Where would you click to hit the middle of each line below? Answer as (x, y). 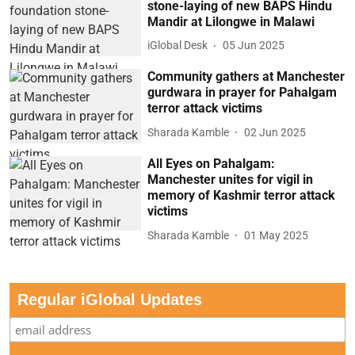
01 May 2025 (277, 235)
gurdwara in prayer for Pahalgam (242, 93)
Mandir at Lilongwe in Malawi (231, 21)
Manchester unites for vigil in (231, 180)
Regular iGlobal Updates (110, 300)
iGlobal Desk (178, 46)
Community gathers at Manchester (246, 77)
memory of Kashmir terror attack (242, 196)
